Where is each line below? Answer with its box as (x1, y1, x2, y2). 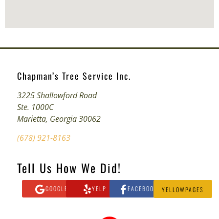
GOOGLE (45, 184, 68, 193)
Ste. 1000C (17, 102, 53, 113)
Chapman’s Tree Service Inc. (17, 69, 131, 83)
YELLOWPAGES (161, 185, 204, 194)
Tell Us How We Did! (17, 158, 121, 176)
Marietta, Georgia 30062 (17, 113, 101, 125)
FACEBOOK (127, 184, 158, 193)
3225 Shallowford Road (17, 90, 97, 101)
